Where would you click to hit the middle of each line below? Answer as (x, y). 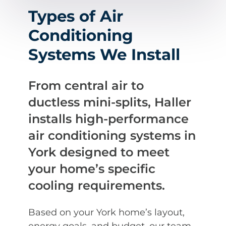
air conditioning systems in (112, 135)
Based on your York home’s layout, (106, 212)
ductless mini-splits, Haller (110, 102)
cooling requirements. (97, 185)
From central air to (86, 85)
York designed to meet (99, 152)
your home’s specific (92, 168)
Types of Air (76, 16)
